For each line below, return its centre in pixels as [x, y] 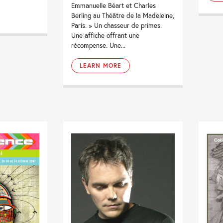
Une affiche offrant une [106, 36]
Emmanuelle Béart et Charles [114, 6]
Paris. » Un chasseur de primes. [117, 26]
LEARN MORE [101, 66]
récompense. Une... [99, 46]
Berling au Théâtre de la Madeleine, [123, 16]
